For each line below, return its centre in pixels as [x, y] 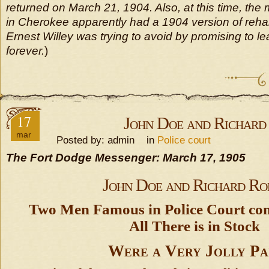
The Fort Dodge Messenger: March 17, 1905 [126, 158]
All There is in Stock [194, 226]
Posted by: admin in [102, 140]
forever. [25, 51]
